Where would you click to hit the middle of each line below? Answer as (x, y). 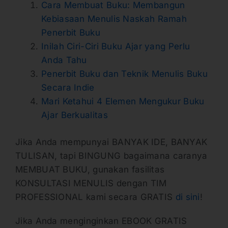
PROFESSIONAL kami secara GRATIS (95, 197)
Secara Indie (68, 88)
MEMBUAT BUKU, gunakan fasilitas (90, 169)
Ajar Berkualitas (75, 115)
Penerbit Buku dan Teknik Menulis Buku (125, 74)
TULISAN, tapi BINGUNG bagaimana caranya (111, 155)
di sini (188, 197)
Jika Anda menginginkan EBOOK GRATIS (101, 221)
